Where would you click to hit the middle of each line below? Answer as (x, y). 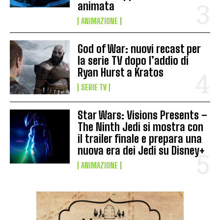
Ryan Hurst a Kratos (121, 73)
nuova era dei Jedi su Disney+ (141, 151)
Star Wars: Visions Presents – (143, 115)
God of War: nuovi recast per (139, 49)
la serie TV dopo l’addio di (133, 61)
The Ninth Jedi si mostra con (141, 127)
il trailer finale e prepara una (140, 139)
